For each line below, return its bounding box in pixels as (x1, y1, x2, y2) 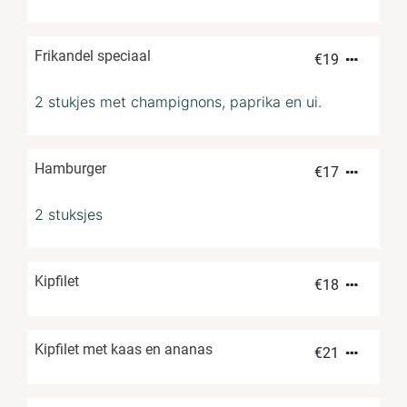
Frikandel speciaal (35, 47, 151, 65)
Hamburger (35, 160, 106, 178)
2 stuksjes (35, 205, 103, 224)
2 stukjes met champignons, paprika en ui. (35, 93, 322, 112)
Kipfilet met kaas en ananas (35, 341, 213, 359)
